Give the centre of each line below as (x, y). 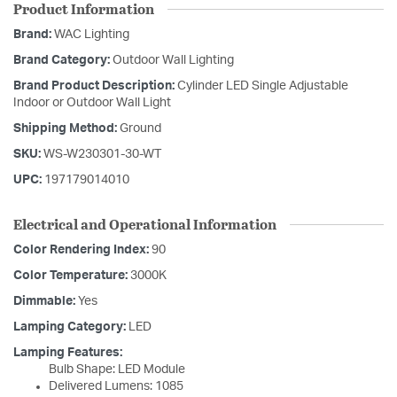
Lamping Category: (71, 327)
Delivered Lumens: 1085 (116, 387)
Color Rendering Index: (82, 250)
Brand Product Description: (95, 86)
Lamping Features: (68, 353)
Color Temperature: (72, 276)
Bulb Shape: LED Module (117, 370)
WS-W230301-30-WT (102, 155)
